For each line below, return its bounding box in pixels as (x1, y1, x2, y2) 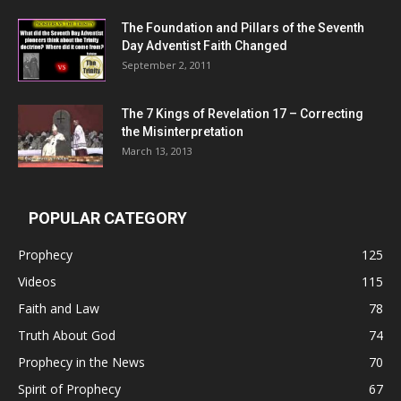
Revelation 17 (208, 107, 286, 121)
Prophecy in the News (18, 354, 145, 371)
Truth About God (18, 327, 115, 344)
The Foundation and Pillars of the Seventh (122, 21, 364, 35)
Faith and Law (18, 300, 99, 317)
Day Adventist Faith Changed (122, 38, 287, 53)
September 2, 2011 (122, 58, 211, 72)
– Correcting (286, 107, 363, 121)
